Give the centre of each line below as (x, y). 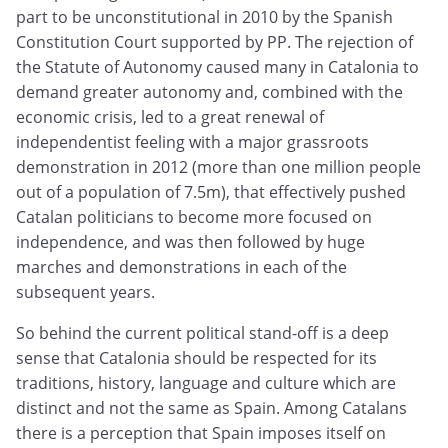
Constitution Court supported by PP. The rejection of (214, 42)
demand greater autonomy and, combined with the (209, 92)
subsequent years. (85, 292)
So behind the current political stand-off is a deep (202, 333)
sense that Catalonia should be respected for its (196, 358)
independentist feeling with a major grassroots (192, 142)
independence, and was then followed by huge (190, 242)
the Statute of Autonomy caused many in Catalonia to (217, 67)
